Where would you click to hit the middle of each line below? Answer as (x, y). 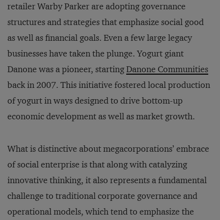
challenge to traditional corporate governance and (102, 196)
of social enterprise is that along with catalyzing (97, 165)
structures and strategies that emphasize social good (106, 22)
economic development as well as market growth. (101, 117)
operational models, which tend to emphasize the (101, 212)
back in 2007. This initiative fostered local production (109, 85)
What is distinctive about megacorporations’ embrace (108, 149)
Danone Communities (167, 69)
